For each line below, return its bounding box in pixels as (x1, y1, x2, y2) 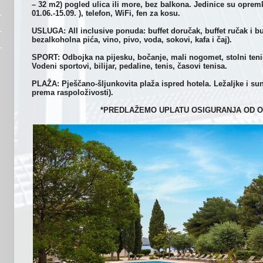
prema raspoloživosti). (32, 88, 113, 97)
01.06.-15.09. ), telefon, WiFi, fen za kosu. (32, 9, 180, 18)
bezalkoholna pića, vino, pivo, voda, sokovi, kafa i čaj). (32, 35, 232, 44)
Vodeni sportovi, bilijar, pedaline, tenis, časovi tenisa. (32, 62, 227, 70)
